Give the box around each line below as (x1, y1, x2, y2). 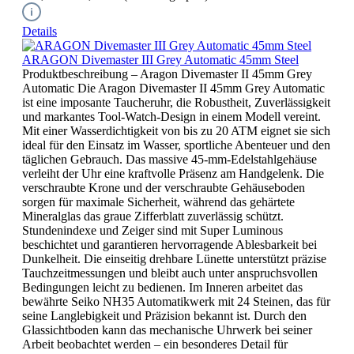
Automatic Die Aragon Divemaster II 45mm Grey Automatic (22, 81, 325, 95)
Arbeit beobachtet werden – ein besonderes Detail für (22, 337, 288, 351)
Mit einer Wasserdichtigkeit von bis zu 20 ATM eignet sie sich (22, 123, 330, 137)
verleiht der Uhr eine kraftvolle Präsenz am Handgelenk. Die (22, 166, 324, 180)
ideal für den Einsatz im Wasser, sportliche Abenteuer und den (22, 137, 330, 152)
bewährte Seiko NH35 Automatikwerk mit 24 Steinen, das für (22, 294, 330, 308)
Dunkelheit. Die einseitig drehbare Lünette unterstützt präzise (22, 251, 326, 265)
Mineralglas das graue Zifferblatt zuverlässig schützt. (22, 209, 284, 223)
